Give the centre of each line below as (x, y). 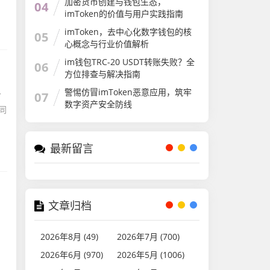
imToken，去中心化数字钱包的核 (128, 32)
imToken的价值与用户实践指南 (124, 14)
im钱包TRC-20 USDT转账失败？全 (130, 62)
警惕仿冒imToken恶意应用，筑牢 (128, 92)
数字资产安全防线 (99, 104)
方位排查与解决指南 (103, 74)
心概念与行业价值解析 (107, 44)
